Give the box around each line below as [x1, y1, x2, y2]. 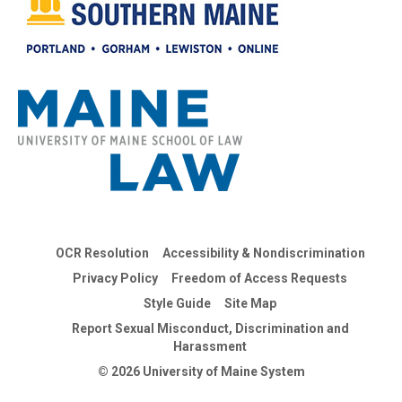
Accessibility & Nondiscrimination [162, 245, 365, 260]
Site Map [224, 295, 276, 310]
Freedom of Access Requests [171, 270, 347, 285]
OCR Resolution [55, 245, 149, 260]
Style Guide [144, 295, 211, 310]
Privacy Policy [73, 270, 158, 285]
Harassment [173, 338, 247, 354]
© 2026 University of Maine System [97, 363, 305, 379]
